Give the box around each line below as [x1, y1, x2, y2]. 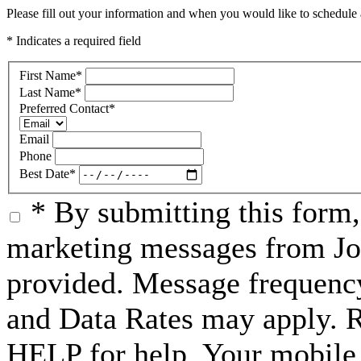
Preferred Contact [19, 101, 109, 115]
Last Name [19, 85, 75, 99]
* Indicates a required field [6, 34, 141, 48]
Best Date [19, 167, 69, 181]
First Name [19, 68, 76, 82]
